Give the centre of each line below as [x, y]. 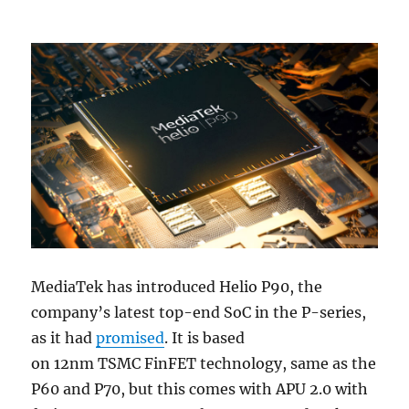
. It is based [205, 338]
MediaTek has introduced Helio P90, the [177, 287]
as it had [64, 338]
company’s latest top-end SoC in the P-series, [199, 313]
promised [131, 338]
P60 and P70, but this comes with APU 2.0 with [200, 389]
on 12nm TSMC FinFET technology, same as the [204, 364]
